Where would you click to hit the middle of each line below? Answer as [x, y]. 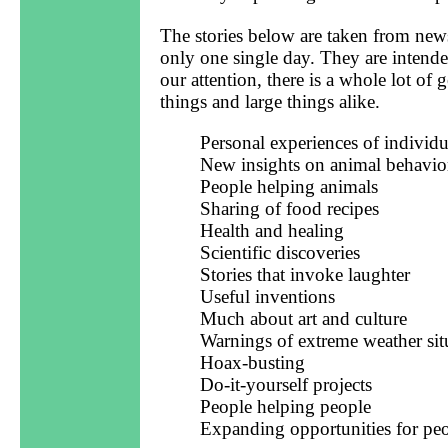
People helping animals [289, 186]
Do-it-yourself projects [286, 384]
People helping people [285, 406]
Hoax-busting [252, 362]
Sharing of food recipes [289, 208]
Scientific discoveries [280, 252]
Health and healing [272, 230]
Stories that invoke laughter [305, 274]
